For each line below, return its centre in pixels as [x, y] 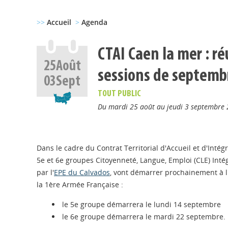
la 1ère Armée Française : [80, 184]
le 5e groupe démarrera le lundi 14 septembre [142, 204]
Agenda [94, 22]
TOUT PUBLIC [119, 94]
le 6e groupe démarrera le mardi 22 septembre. [144, 217]
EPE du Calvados [82, 172]
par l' [45, 172]
